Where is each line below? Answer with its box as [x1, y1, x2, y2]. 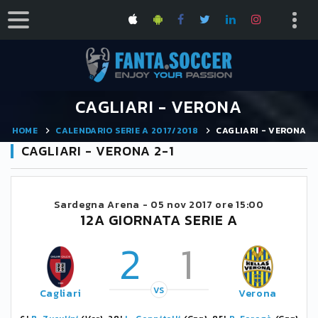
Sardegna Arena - [54, 197, 151, 212]
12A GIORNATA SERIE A [80, 209, 238, 231]
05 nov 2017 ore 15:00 [150, 197, 264, 212]
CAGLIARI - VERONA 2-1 [21, 141, 175, 160]
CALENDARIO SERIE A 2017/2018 [55, 124, 199, 137]
